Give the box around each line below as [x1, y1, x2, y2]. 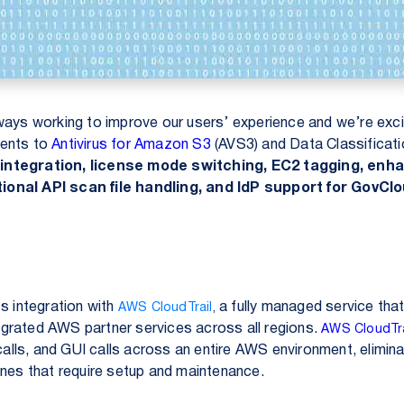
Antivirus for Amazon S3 [51, 139, 211, 151]
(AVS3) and [210, 139, 290, 151]
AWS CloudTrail [117, 302, 213, 314]
